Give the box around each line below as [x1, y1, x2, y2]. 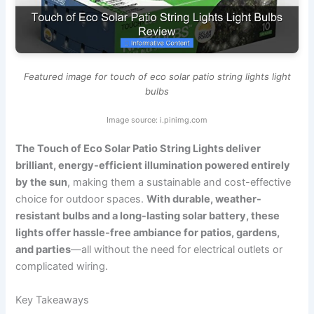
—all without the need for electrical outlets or [71, 243, 283, 257]
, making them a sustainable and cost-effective [67, 176, 292, 189]
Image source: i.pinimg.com [107, 115, 207, 125]
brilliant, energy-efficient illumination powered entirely [15, 159, 291, 172]
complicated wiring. [15, 260, 109, 273]
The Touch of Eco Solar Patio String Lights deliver [15, 142, 261, 156]
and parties [15, 243, 71, 257]
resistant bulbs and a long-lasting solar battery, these [15, 210, 280, 223]
